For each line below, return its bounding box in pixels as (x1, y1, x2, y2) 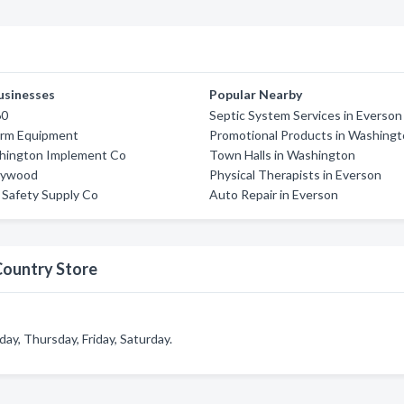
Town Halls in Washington (209, 147, 356, 162)
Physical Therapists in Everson (209, 167, 382, 182)
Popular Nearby (209, 87, 303, 102)
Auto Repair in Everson (209, 187, 339, 202)
